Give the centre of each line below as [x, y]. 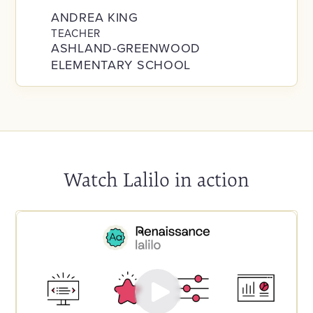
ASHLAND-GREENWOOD [126, 48]
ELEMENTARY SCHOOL [121, 64]
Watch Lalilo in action [156, 180]
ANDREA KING [94, 17]
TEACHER [75, 32]
